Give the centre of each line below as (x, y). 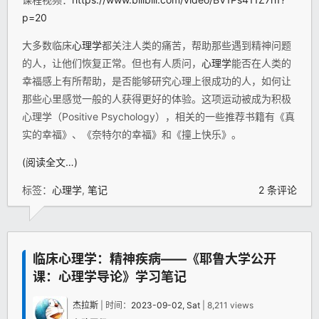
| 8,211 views (227, 305)
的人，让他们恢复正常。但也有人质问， (112, 63)
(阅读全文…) (50, 162)
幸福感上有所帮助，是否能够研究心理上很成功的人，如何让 (157, 81)
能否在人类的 (261, 63)
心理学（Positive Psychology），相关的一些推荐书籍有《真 (158, 117)
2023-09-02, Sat (166, 305)
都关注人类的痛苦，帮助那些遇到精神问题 (197, 46)
